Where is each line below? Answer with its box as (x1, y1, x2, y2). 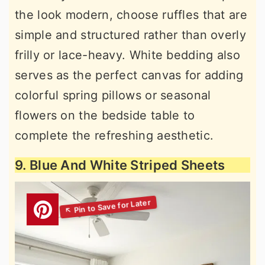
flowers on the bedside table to (15, 108, 195, 123)
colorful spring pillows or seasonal (15, 88, 211, 103)
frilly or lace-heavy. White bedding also (15, 48, 240, 63)
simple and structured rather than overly (15, 28, 246, 43)
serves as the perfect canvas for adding (15, 68, 244, 83)
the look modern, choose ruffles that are (15, 8, 247, 22)
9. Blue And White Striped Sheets (15, 157, 225, 173)
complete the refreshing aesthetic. (15, 128, 214, 143)
